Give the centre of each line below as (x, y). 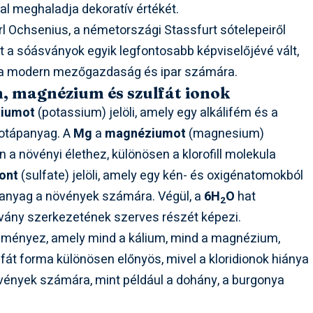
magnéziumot (146, 134)
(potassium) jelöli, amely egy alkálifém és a (157, 113)
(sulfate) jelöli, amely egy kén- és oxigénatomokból (161, 176)
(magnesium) (225, 134)
